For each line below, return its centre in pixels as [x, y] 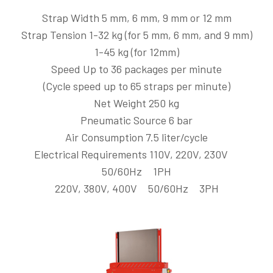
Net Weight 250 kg [136, 103]
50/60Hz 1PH [136, 171]
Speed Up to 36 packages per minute [136, 69]
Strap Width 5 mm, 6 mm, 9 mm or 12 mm [136, 18]
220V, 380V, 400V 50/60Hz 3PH [136, 188]
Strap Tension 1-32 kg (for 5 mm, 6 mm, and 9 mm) [136, 35]
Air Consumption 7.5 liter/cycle [136, 137]
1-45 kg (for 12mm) [136, 52]
